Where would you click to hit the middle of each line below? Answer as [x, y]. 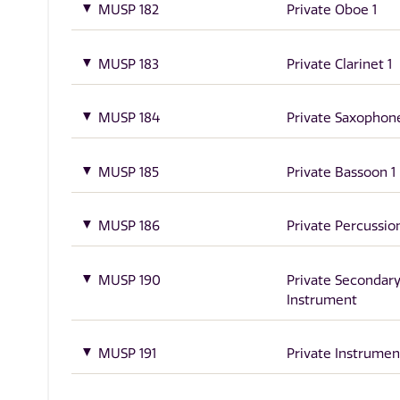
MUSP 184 [129, 118]
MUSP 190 [130, 280]
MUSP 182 [129, 10]
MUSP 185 [129, 172]
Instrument [321, 300]
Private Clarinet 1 [339, 64]
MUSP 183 [129, 64]
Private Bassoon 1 [341, 172]
